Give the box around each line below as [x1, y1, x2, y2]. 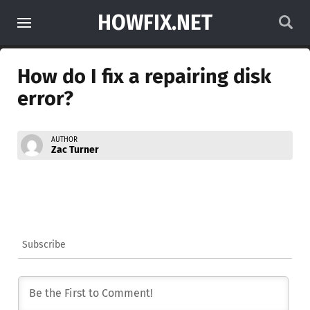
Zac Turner [51, 143, 99, 156]
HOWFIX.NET [98, 10, 212, 35]
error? [17, 86, 73, 111]
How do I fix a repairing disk [17, 64, 271, 89]
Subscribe [22, 239, 66, 250]
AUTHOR [51, 135, 77, 144]
